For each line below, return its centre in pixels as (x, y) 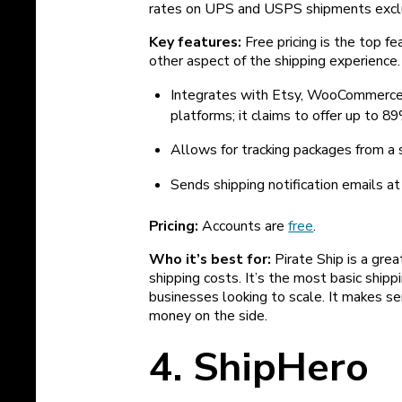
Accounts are (245, 226)
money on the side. (209, 315)
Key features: (196, 42)
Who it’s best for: (210, 259)
